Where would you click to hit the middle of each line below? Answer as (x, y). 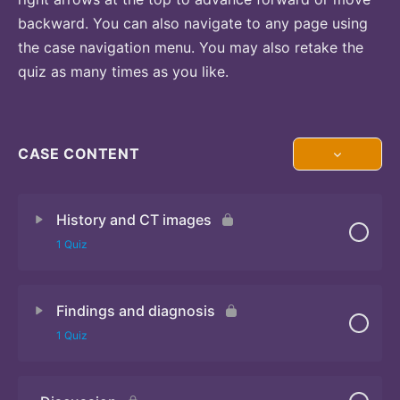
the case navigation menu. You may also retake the (191, 47)
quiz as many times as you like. (123, 71)
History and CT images (134, 219)
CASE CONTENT (79, 154)
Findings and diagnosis (136, 310)
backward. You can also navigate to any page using (193, 23)
